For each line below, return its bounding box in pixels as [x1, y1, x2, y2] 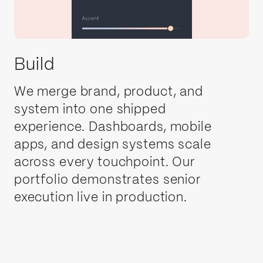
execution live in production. [14, 191, 187, 204]
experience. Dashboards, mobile [14, 121, 212, 133]
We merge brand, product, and [14, 86, 203, 98]
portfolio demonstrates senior [14, 174, 201, 186]
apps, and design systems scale [14, 139, 211, 151]
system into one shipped [14, 103, 166, 116]
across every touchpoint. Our [14, 156, 195, 168]
